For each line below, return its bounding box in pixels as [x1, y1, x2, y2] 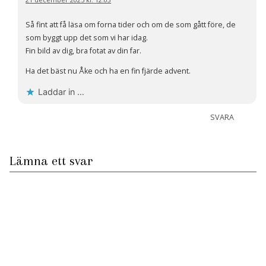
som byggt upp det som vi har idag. [26, 32, 148, 43]
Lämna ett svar [9, 153, 93, 168]
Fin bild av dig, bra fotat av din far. [26, 45, 142, 56]
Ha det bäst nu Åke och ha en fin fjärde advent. [26, 66, 191, 77]
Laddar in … [38, 86, 85, 97]
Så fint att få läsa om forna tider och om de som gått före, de [26, 19, 236, 30]
